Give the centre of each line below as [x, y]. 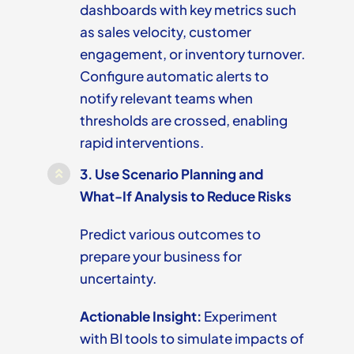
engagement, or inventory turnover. [192, 53]
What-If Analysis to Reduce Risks [185, 196]
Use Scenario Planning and [179, 173]
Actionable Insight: [140, 316]
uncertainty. [118, 278]
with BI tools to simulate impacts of [192, 338]
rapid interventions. [141, 142]
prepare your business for [160, 256]
